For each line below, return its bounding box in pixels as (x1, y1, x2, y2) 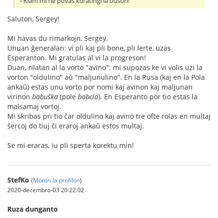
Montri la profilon (33, 176, 80, 184)
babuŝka (32, 92, 58, 102)
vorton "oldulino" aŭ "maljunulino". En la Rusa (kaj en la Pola (7, 73, 205, 82)
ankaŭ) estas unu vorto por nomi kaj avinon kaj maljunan (7, 82, 193, 92)
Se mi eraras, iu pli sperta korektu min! (7, 141, 134, 150)
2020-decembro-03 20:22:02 (7, 186, 84, 194)
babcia (78, 92, 98, 102)
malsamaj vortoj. (7, 102, 61, 111)
